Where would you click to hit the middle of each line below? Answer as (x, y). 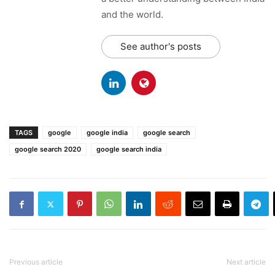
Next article (246, 262)
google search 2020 (48, 149)
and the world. (132, 15)
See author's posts (161, 47)
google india (107, 133)
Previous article (36, 262)
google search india (129, 149)
